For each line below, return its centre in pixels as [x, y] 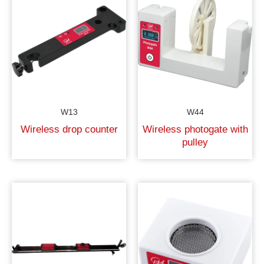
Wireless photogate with [195, 129]
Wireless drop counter [69, 129]
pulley [195, 142]
